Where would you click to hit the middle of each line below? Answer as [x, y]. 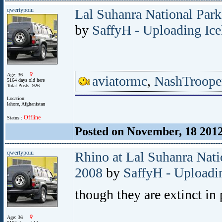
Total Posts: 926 [23, 85]
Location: [16, 98]
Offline [32, 117]
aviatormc [120, 81]
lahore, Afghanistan [26, 104]
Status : [15, 118]
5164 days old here [26, 80]
